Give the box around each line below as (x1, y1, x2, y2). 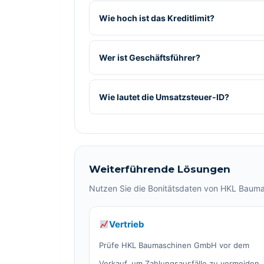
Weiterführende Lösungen (89, 163, 230, 175)
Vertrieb (109, 219, 145, 230)
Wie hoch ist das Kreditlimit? (99, 12, 214, 23)
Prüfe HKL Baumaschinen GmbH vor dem (99, 240, 249, 250)
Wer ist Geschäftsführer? (99, 52, 200, 62)
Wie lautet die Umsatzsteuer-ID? (99, 91, 229, 102)
